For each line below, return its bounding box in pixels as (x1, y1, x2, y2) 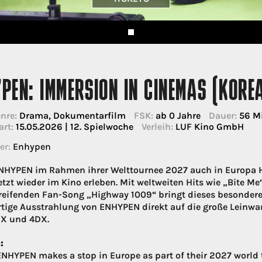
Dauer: (208, 110, 237, 122)
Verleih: (141, 121, 173, 133)
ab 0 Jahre (153, 110, 201, 122)
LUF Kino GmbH (173, 121, 244, 133)
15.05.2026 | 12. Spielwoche (13, 121, 133, 133)
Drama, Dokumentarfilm (16, 110, 126, 122)
